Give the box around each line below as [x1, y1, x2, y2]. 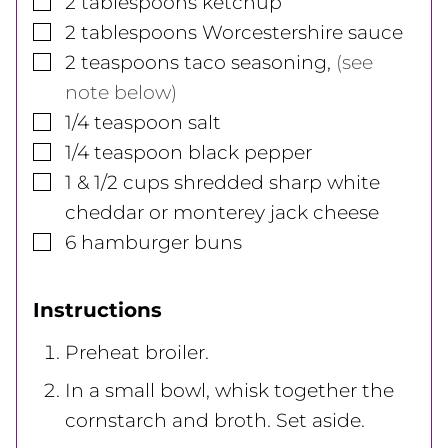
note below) [65, 80, 177, 104]
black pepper [188, 140, 312, 164]
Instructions [33, 297, 168, 322]
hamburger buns [81, 230, 242, 254]
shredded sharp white [174, 170, 380, 194]
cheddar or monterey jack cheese [65, 200, 379, 224]
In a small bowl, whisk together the [65, 378, 394, 402]
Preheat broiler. [65, 340, 209, 364]
